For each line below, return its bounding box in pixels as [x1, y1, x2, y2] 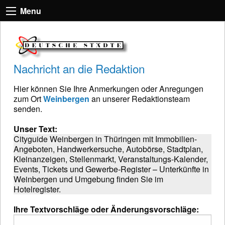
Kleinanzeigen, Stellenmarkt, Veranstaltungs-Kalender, [14, 153, 208, 165]
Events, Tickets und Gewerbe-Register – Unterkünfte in [14, 163, 209, 175]
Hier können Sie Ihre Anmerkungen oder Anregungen [14, 82, 203, 94]
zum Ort [14, 92, 43, 104]
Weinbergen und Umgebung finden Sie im [14, 173, 163, 185]
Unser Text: [14, 123, 57, 135]
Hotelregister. [14, 183, 61, 195]
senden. [14, 102, 42, 115]
